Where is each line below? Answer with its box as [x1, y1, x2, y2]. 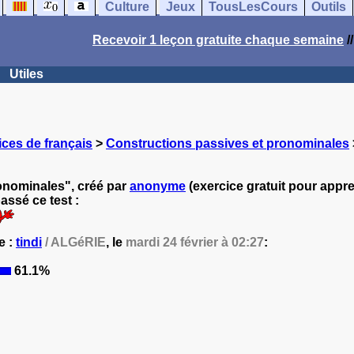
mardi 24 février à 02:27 [126, 235, 264, 249]
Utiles [9, 67, 43, 81]
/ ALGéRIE [42, 235, 106, 249]
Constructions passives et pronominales [106, 137, 349, 150]
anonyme [130, 179, 186, 193]
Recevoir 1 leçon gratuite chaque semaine [92, 33, 344, 47]
